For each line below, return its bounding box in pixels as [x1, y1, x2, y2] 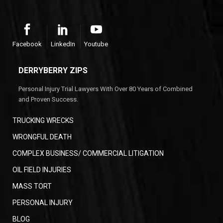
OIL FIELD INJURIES [12, 166, 71, 174]
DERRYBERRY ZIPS [18, 66, 88, 76]
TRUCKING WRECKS [12, 116, 74, 125]
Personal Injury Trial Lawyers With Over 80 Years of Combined [18, 85, 193, 93]
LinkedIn [51, 40, 75, 48]
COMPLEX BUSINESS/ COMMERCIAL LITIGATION [12, 149, 164, 158]
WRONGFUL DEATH [12, 133, 72, 141]
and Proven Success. [18, 96, 78, 104]
